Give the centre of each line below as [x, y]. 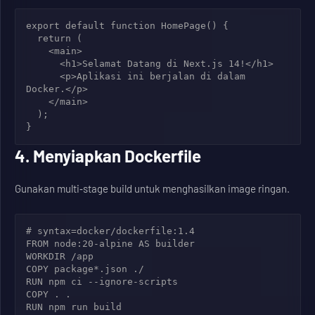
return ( [32, 38]
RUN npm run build [74, 307]
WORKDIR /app [60, 256]
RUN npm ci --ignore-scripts [102, 282]
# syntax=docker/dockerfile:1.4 [110, 231]
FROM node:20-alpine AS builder [110, 244]
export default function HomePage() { [127, 26]
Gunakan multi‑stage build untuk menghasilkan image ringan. [152, 188]
